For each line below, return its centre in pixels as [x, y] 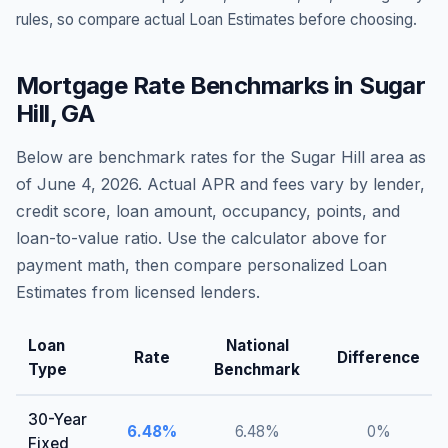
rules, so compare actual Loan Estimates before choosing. [216, 19]
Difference [378, 357]
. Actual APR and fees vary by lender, [281, 184]
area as [395, 157]
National [257, 345]
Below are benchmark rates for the [153, 157]
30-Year [57, 419]
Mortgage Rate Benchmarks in [188, 85]
